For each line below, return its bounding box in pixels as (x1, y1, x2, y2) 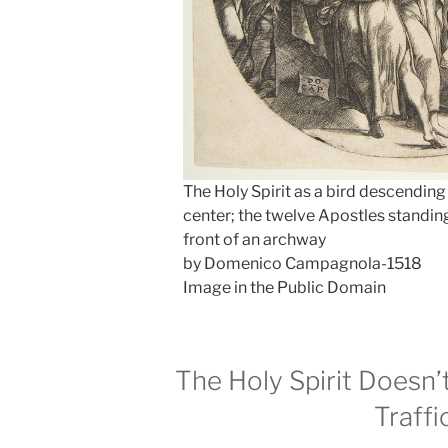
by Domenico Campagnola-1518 (183, 254, 423, 274)
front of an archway (183, 230, 327, 250)
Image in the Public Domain (183, 278, 387, 298)
